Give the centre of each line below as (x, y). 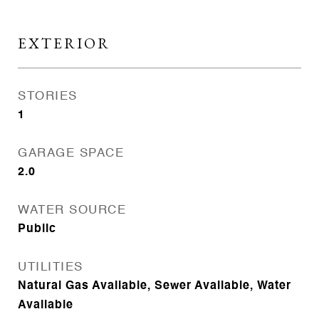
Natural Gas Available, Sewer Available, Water (155, 286)
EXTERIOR (64, 43)
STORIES (48, 96)
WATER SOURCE (72, 210)
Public (37, 229)
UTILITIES (51, 267)
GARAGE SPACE (71, 153)
